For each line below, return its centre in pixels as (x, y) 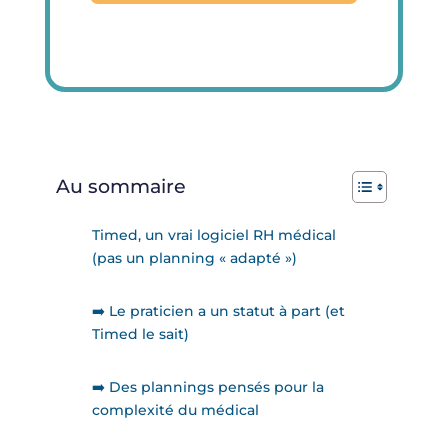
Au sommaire (120, 186)
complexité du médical (175, 410)
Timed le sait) (140, 334)
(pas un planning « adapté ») (194, 258)
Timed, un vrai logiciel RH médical (213, 235)
